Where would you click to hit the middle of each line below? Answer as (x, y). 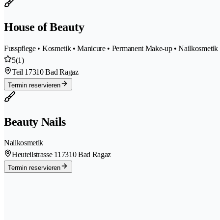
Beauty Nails (35, 122)
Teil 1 (20, 72)
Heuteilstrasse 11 (37, 155)
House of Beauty (44, 27)
